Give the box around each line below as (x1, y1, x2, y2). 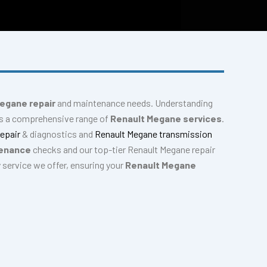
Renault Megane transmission (95, 128, 212, 139)
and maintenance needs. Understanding (55, 97, 213, 108)
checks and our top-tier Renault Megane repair (31, 144, 215, 155)
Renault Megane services (110, 113, 222, 124)
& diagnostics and (22, 128, 95, 139)
